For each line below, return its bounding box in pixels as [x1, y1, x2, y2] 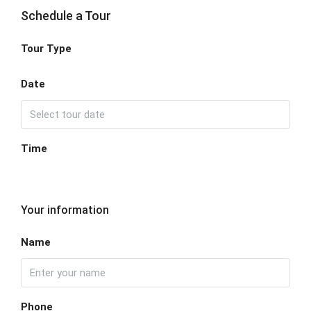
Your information [21, 203, 109, 217]
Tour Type [21, 42, 72, 56]
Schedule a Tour [21, 8, 111, 24]
